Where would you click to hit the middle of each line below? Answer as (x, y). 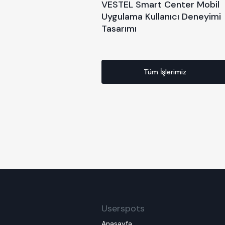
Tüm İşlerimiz (165, 72)
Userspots (123, 208)
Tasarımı (119, 28)
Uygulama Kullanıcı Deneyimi (161, 16)
